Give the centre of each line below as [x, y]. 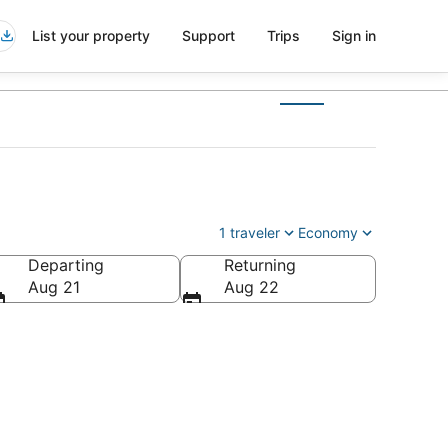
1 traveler [249, 232]
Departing [66, 265]
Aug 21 [54, 287]
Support [208, 35]
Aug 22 [251, 287]
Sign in [354, 35]
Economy [328, 232]
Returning [260, 265]
